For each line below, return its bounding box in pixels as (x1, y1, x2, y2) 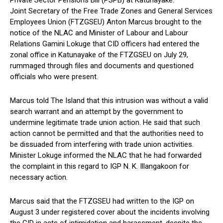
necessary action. (10, 173, 68, 182)
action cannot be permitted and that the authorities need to (10, 129, 204, 138)
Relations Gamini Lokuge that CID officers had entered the (10, 39, 200, 49)
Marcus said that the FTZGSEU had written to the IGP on (10, 197, 194, 206)
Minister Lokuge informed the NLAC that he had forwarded (10, 151, 202, 160)
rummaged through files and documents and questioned (10, 61, 194, 71)
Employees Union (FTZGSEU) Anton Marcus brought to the (10, 17, 202, 27)
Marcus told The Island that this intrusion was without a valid (10, 96, 208, 106)
